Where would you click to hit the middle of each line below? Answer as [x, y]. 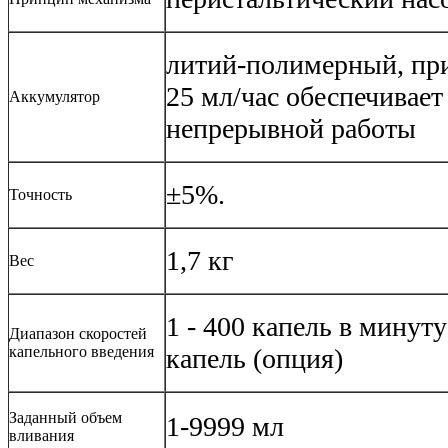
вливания [41, 435]
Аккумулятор [54, 96]
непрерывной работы [291, 128]
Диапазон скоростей [78, 333]
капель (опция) [254, 358]
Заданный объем [65, 417]
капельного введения [81, 351]
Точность [40, 194]
